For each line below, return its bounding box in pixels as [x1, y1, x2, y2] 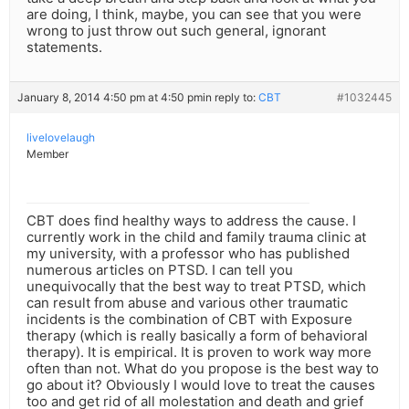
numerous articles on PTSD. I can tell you [26, 261, 293, 279]
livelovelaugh [26, 131, 95, 145]
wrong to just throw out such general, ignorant [26, 22, 326, 40]
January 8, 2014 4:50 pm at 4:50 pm [17, 90, 203, 105]
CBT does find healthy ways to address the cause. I [26, 212, 356, 230]
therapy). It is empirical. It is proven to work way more [26, 343, 372, 362]
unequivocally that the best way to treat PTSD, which [26, 278, 366, 296]
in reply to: [203, 90, 258, 105]
